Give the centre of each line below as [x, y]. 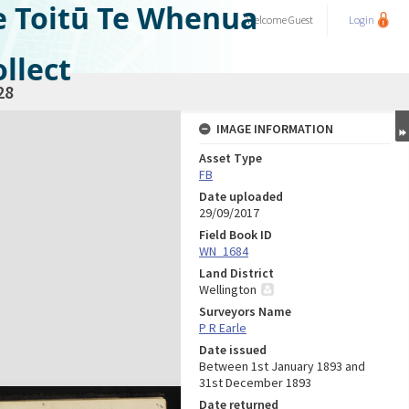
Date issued [233, 350]
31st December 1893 [255, 383]
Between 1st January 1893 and [282, 366]
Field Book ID [236, 235]
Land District [236, 273]
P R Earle [223, 328]
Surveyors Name [245, 311]
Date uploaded [241, 196]
